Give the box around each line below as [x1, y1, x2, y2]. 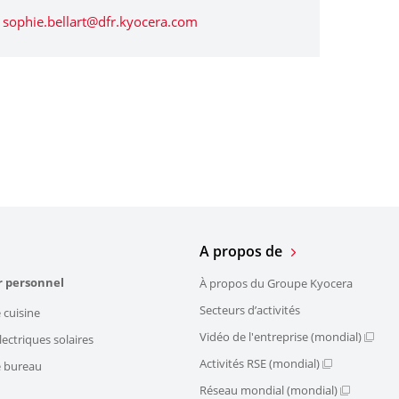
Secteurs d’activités [199, 302, 300, 319]
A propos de [199, 240, 282, 261]
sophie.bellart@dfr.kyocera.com [3, 12, 199, 30]
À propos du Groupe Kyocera [199, 275, 353, 292]
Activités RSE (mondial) [199, 355, 320, 372]
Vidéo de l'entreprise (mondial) [199, 329, 362, 346]
